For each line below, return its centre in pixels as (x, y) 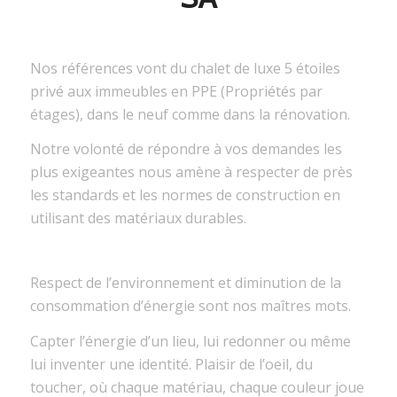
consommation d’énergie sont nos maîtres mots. (190, 307)
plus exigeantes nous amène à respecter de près (191, 173)
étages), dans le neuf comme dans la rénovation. (190, 115)
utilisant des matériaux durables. (138, 219)
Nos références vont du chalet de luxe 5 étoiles (185, 69)
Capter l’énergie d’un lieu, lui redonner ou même (190, 342)
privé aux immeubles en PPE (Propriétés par (176, 92)
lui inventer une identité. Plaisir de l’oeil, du (171, 365)
